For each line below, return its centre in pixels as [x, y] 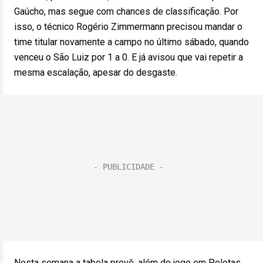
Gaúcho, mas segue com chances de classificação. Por [126, 11]
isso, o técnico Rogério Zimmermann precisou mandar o [128, 27]
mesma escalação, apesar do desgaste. [96, 73]
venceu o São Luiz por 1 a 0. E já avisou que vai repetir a [129, 57]
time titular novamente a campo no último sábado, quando [131, 42]
